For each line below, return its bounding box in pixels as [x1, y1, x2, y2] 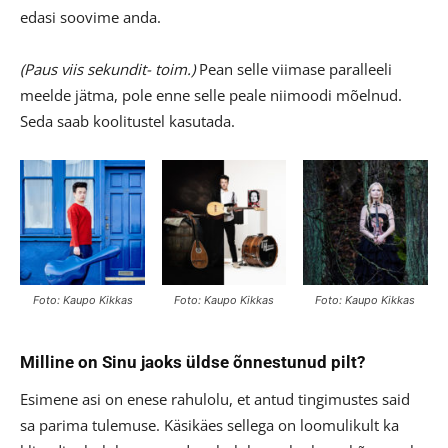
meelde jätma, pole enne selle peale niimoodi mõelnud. [20, 85, 402, 106]
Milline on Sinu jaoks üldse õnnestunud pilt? [20, 351, 365, 372]
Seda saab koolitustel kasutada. [20, 111, 235, 132]
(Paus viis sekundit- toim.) [20, 59, 195, 80]
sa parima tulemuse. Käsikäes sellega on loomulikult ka [20, 414, 399, 435]
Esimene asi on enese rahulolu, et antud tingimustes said [20, 388, 410, 409]
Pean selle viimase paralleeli [195, 59, 392, 80]
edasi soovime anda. [20, 7, 161, 28]
